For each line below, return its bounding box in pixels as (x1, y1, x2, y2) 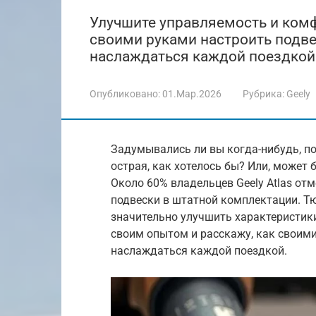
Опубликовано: (90, 88, 160, 99)
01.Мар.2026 (162, 88, 221, 99)
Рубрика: (243, 88, 284, 99)
